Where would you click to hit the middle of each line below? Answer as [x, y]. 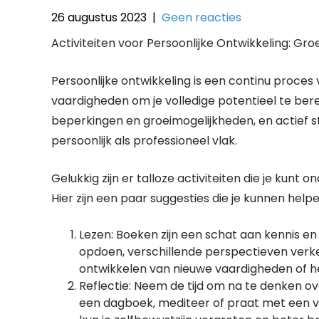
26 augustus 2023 [99, 17]
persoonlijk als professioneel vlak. [144, 141]
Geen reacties [202, 17]
